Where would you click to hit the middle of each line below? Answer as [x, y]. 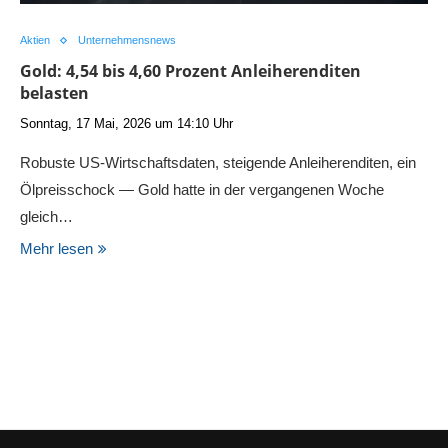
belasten [54, 93]
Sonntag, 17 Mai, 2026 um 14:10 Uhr [126, 123]
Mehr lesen [56, 248]
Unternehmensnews [127, 40]
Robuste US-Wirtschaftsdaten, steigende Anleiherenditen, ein [218, 162]
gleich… [46, 216]
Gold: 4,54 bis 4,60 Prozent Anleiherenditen [190, 71]
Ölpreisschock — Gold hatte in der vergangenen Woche [202, 189]
